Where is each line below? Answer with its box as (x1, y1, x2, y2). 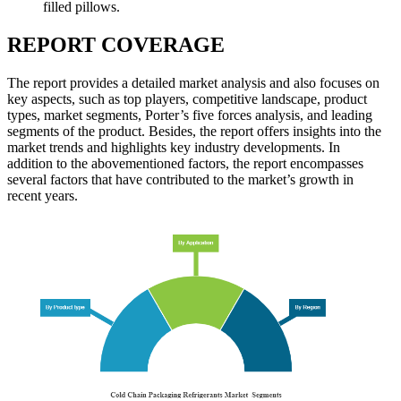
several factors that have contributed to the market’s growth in (7, 172, 354, 188)
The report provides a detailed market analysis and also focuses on (7, 75, 380, 91)
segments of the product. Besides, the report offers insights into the (7, 124, 381, 140)
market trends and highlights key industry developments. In (7, 140, 340, 156)
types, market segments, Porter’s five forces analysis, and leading (7, 107, 372, 124)
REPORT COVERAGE (7, 33, 225, 57)
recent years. (7, 188, 78, 204)
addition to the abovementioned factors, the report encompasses (7, 156, 363, 172)
